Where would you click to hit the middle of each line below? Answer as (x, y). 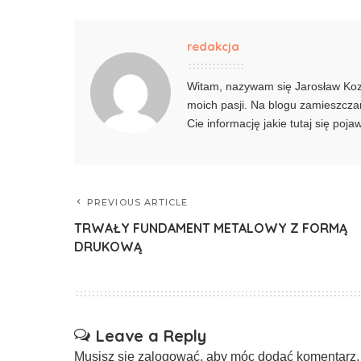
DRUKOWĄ (108, 247)
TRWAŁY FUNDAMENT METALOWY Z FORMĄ (211, 228)
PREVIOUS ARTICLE (138, 202)
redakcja (213, 46)
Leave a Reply (151, 336)
